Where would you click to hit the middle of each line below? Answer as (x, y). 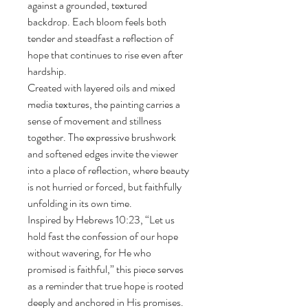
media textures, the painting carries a (105, 104)
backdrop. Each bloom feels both (98, 21)
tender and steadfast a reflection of (101, 38)
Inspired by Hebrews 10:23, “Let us (102, 219)
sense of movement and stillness (96, 120)
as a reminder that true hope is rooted (107, 285)
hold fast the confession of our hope (104, 236)
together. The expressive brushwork (103, 137)
